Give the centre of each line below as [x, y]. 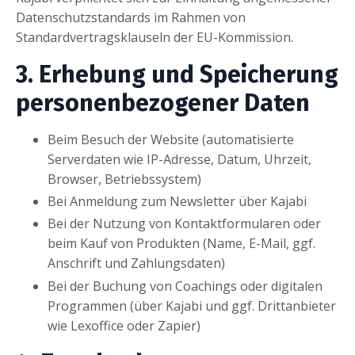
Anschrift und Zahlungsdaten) [136, 263]
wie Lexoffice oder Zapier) [124, 325]
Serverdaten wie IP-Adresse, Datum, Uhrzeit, [179, 159]
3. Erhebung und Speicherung [177, 74]
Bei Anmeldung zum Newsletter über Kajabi [177, 202]
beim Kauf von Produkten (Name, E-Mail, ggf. [181, 244]
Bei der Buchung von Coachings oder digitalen [185, 286]
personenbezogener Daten [163, 103]
